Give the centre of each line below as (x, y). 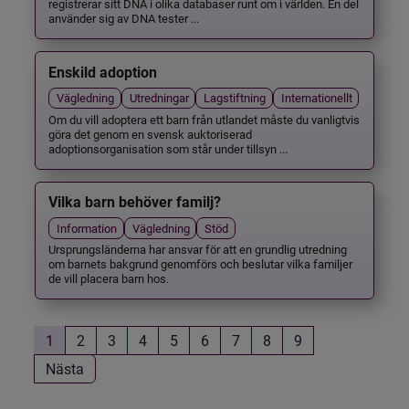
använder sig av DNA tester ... (124, 18)
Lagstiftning (235, 98)
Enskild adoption (103, 72)
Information (87, 227)
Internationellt (316, 98)
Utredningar (159, 98)
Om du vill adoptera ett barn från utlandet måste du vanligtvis (204, 119)
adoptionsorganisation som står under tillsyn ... (168, 148)
